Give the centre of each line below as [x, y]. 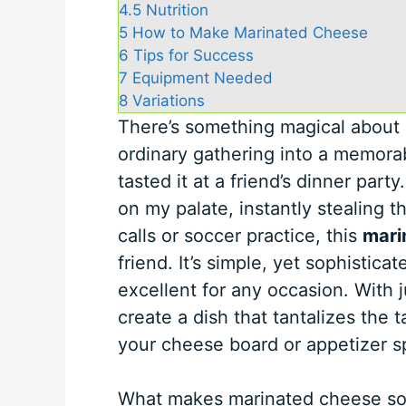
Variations [168, 100]
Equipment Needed [202, 77]
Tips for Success [193, 55]
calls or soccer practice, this [240, 235]
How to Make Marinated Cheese [250, 32]
